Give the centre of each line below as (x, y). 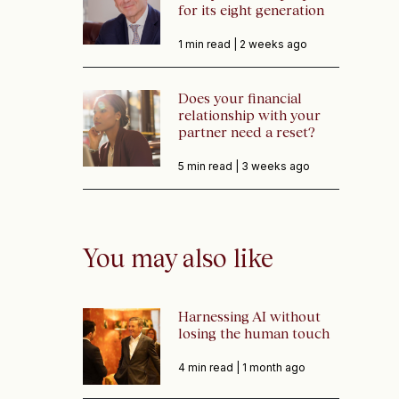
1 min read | (208, 44)
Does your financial (240, 98)
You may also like (179, 258)
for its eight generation (251, 10)
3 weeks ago (275, 166)
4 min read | (210, 367)
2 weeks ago (273, 44)
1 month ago (273, 367)
